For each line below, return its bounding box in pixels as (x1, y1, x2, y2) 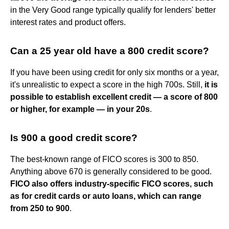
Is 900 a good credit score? (10, 132, 138, 144)
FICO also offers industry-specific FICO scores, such (10, 179, 213, 189)
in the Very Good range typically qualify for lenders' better (10, 6, 216, 15)
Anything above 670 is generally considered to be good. (10, 167, 212, 176)
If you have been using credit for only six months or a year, (10, 68, 219, 77)
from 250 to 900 (10, 204, 70, 213)
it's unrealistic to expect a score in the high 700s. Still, (10, 80, 204, 89)
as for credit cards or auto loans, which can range (10, 192, 201, 201)
